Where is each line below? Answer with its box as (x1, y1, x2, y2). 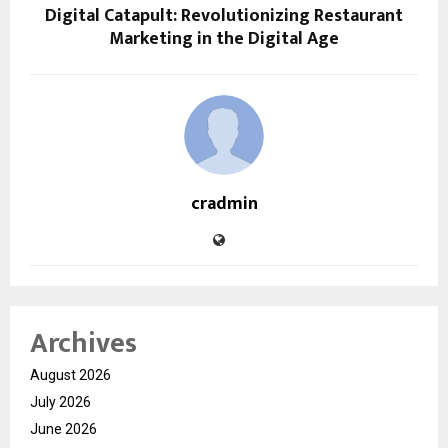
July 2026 (30, 393, 91, 410)
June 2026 (30, 420, 97, 437)
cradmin (190, 188, 258, 219)
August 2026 (30, 366, 111, 383)
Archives (30, 319, 137, 367)
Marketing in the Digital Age (109, 23, 339, 54)
